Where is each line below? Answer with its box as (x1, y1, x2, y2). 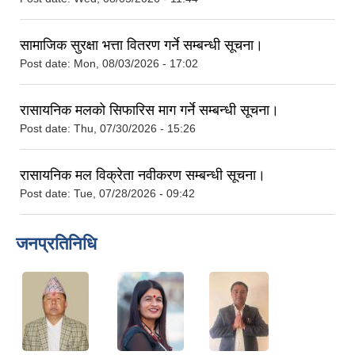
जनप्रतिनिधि (16, 233, 97, 254)
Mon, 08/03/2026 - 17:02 (74, 56, 198, 70)
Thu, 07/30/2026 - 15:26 (74, 121, 196, 135)
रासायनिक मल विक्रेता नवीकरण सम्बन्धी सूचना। (20, 166, 265, 183)
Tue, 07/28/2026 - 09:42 (74, 186, 195, 200)
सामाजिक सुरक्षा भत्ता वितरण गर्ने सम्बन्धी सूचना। (20, 36, 263, 53)
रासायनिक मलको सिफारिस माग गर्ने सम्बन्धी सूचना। (20, 101, 279, 118)
